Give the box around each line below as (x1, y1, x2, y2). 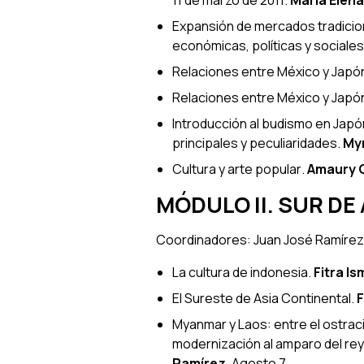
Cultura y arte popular (172, 159, 301, 178)
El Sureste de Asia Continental (172, 288, 351, 307)
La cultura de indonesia (172, 262, 308, 281)
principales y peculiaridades (172, 133, 337, 152)
